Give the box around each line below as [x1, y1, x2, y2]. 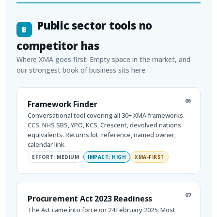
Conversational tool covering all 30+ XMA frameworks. [28, 110, 185, 120]
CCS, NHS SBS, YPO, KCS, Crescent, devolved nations [28, 120, 181, 129]
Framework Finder [28, 98, 97, 109]
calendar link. [28, 139, 66, 149]
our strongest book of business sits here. [16, 65, 147, 75]
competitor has [16, 38, 99, 53]
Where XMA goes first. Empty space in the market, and [16, 54, 190, 64]
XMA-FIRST [135, 153, 164, 160]
